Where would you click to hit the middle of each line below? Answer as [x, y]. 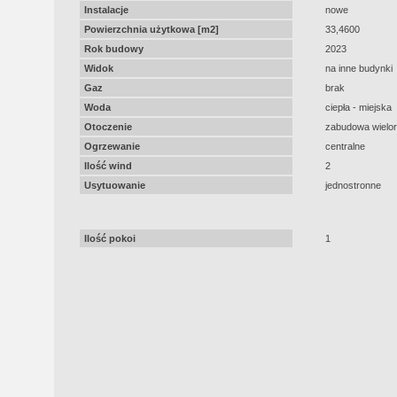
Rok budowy [113, 49]
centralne [345, 146]
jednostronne [353, 185]
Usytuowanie [114, 185]
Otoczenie [108, 127]
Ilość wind [108, 166]
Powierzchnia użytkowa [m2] [151, 29]
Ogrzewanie [112, 146]
